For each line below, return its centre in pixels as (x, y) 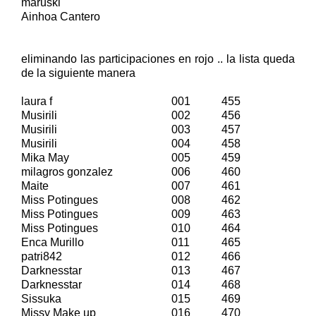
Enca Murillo (53, 242)
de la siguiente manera (78, 73)
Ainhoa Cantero (61, 16)
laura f (39, 101)
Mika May (45, 157)
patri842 (42, 256)
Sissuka (43, 298)
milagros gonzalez (67, 171)
